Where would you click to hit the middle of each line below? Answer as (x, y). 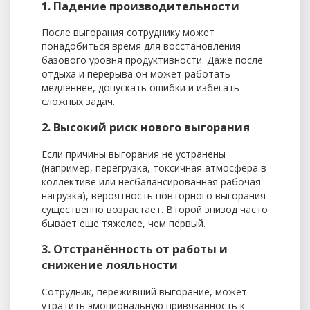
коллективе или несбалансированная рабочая (151, 181)
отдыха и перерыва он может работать (136, 74)
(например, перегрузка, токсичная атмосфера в (154, 167)
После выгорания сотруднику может (128, 33)
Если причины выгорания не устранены (134, 154)
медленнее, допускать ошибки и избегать (140, 88)
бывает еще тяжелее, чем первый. (124, 223)
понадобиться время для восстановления (141, 46)
